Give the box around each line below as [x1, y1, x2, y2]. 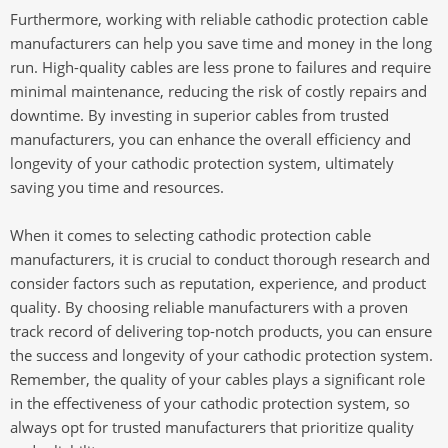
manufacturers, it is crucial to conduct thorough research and [10, 249, 430, 269]
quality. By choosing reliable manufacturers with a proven [10, 297, 408, 317]
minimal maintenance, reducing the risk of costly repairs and [10, 81, 427, 101]
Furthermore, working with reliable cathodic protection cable [10, 9, 428, 29]
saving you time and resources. [10, 177, 224, 197]
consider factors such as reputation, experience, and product [10, 273, 426, 293]
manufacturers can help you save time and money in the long [10, 33, 432, 53]
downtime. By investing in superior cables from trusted [10, 105, 389, 125]
